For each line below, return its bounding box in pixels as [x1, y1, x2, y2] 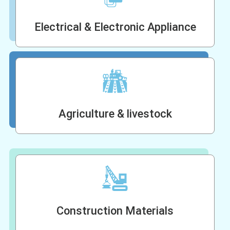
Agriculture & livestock [58, 107, 172, 121]
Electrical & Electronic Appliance [34, 21, 196, 34]
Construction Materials [56, 204, 174, 218]
